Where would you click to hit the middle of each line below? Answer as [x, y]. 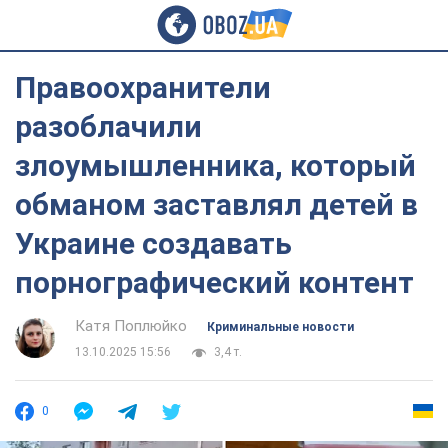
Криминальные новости [280, 327]
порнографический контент [214, 282]
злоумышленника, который [215, 165]
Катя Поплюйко [131, 326]
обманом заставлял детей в [216, 204]
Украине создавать [153, 243]
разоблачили [108, 126]
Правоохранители [143, 87]
